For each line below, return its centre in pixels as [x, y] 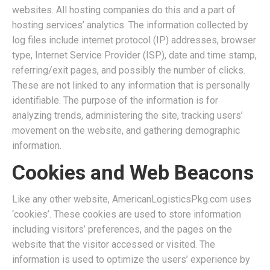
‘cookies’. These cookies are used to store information [127, 214]
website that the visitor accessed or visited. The [114, 244]
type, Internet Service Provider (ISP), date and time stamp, [134, 55]
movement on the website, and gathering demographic [126, 130]
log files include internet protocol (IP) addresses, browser [134, 40]
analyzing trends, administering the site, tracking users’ [127, 115]
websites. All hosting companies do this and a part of [124, 10]
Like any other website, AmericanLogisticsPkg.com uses [132, 199]
